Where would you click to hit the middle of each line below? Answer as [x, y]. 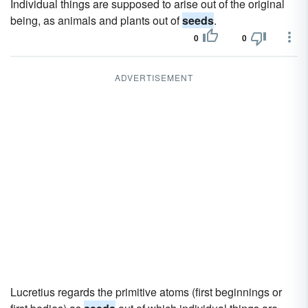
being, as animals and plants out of [96, 20]
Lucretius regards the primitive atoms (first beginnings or [146, 292]
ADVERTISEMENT [154, 77]
